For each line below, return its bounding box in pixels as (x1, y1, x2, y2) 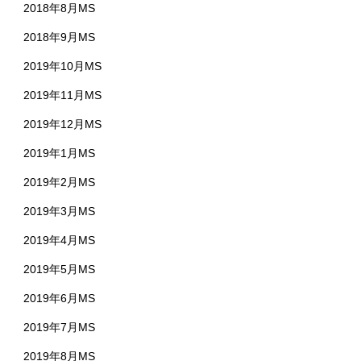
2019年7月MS (23, 320, 95, 334)
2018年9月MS (23, 30, 95, 44)
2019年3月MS (23, 204, 95, 218)
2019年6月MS (23, 291, 95, 305)
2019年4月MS (23, 233, 95, 247)
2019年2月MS (23, 175, 95, 189)
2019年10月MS (23, 59, 102, 73)
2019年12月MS (23, 117, 102, 131)
